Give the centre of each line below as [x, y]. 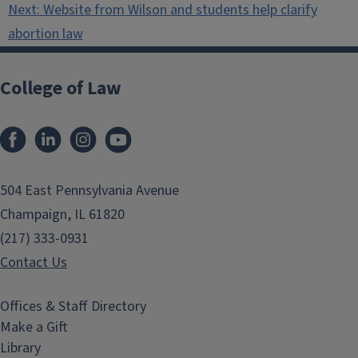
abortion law [45, 34]
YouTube [164, 131]
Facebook [62, 131]
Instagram [135, 131]
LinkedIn [94, 131]
